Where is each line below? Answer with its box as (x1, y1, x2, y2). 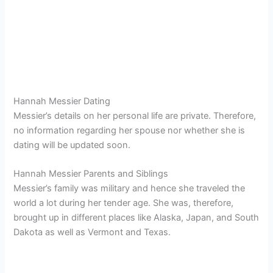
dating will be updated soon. (13, 139, 131, 151)
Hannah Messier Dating (13, 95, 111, 107)
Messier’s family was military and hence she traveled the (13, 182, 246, 194)
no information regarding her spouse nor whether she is (13, 124, 246, 136)
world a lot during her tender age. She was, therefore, (13, 197, 234, 208)
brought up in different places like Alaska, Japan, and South (13, 211, 260, 223)
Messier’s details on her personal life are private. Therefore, (13, 110, 257, 121)
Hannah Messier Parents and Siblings (13, 168, 169, 179)
